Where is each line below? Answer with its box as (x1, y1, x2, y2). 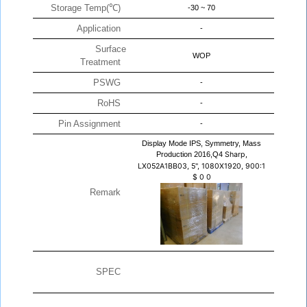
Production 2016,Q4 (156, 150, 225, 159)
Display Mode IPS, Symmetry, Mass (142, 139, 261, 148)
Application (77, 23, 126, 34)
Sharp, (224, 150, 247, 160)
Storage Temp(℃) (51, 3, 126, 14)
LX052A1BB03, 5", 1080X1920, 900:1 (138, 162, 265, 171)
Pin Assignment (58, 119, 126, 130)
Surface (95, 44, 126, 55)
